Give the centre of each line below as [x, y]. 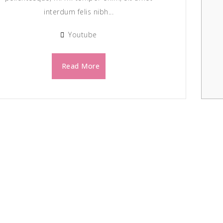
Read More [81, 66]
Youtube [83, 35]
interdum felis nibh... [79, 12]
